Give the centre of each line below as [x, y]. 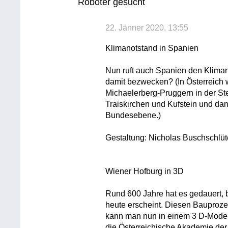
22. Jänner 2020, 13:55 [147, 27]
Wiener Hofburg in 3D [145, 171]
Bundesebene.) [133, 115]
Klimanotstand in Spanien [152, 48]
